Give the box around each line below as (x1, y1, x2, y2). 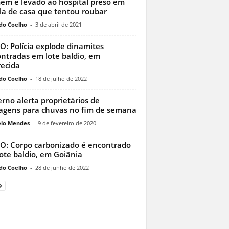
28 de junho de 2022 (35, 164, 89, 172)
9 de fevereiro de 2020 (37, 119, 96, 127)
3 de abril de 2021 (35, 20, 82, 29)
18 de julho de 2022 (35, 75, 87, 83)
